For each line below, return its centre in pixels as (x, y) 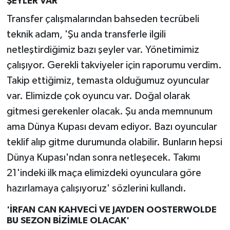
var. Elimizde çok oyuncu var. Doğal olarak (98, 96)
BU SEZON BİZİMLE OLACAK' (68, 221)
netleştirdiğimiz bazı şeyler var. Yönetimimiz (103, 50)
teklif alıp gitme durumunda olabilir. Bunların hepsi (114, 142)
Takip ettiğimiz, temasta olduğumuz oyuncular (108, 80)
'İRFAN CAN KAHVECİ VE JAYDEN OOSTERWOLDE (111, 210)
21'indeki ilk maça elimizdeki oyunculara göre (104, 173)
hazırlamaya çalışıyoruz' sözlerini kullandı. (96, 188)
